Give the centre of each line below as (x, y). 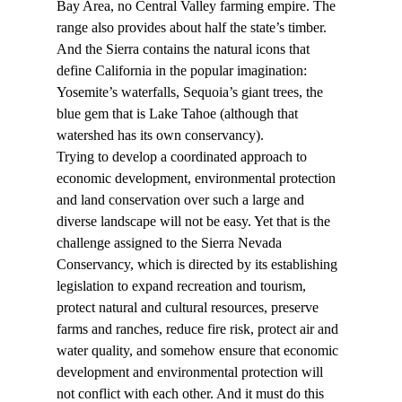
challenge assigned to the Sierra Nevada (170, 243)
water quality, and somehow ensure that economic (199, 351)
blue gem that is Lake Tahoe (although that (179, 114)
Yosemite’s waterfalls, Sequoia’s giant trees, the (191, 92)
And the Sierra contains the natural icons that (184, 49)
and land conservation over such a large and (182, 200)
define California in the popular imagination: (183, 71)
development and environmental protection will (191, 372)
